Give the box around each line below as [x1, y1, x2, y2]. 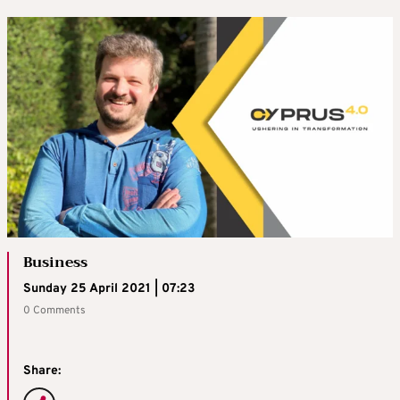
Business [23, 250, 87, 276]
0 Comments [23, 304, 86, 319]
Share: [23, 363, 61, 379]
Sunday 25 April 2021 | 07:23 [23, 281, 195, 297]
